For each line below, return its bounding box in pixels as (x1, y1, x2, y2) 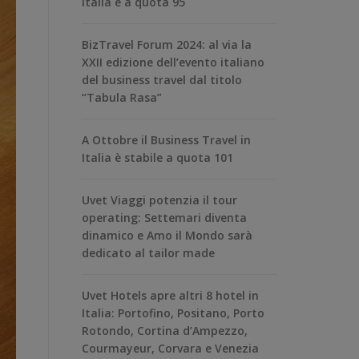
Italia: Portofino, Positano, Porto (82, 305, 264, 321)
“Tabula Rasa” (82, 89, 162, 105)
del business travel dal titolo (82, 71, 242, 87)
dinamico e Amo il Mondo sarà (82, 227, 252, 243)
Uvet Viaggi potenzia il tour (82, 192, 237, 208)
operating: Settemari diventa (82, 209, 247, 225)
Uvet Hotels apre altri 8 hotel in (82, 287, 259, 303)
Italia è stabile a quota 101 (82, 149, 233, 165)
